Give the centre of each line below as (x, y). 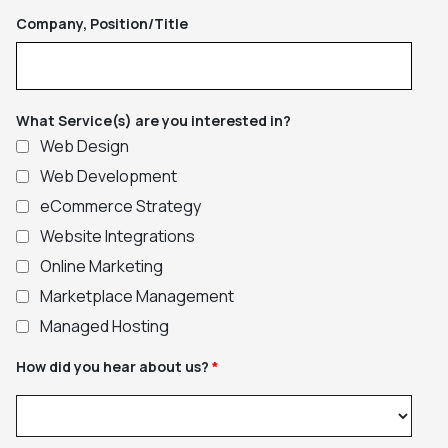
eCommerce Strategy (120, 205)
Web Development (108, 175)
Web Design (84, 145)
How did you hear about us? (114, 366)
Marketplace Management (136, 295)
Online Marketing (101, 265)
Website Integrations (117, 235)
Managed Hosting (104, 325)
